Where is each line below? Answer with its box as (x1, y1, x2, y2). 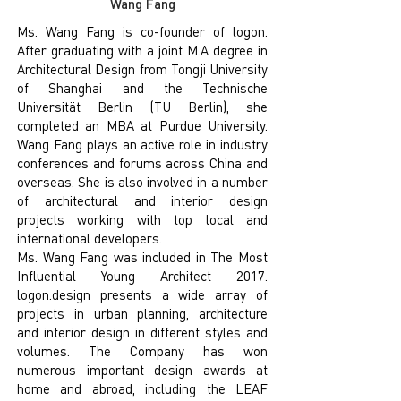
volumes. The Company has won (17, 342, 268, 360)
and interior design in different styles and (17, 323, 268, 341)
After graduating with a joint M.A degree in (17, 41, 268, 59)
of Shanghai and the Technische (17, 79, 268, 97)
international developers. (17, 229, 162, 247)
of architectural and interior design (17, 192, 268, 209)
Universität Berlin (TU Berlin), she (17, 98, 268, 115)
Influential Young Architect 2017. (17, 267, 268, 285)
